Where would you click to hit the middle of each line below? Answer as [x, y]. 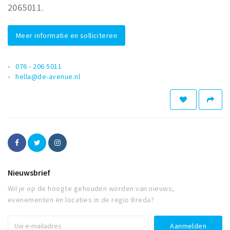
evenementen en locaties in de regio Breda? [81, 200]
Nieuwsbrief [29, 172]
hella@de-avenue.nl [48, 76]
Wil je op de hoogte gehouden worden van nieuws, [91, 188]
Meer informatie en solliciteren [67, 35]
